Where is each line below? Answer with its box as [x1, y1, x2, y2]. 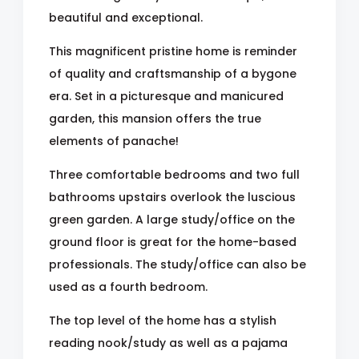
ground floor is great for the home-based [49, 234, 296, 250]
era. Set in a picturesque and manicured [49, 88, 284, 104]
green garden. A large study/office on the [49, 212, 295, 228]
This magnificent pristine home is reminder [49, 43, 297, 59]
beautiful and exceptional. [49, 10, 203, 26]
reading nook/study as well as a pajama [49, 335, 288, 351]
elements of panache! [49, 133, 179, 149]
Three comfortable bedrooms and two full [49, 167, 300, 183]
